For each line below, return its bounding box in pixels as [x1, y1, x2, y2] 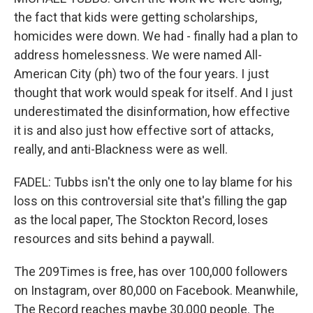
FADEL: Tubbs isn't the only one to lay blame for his [14, 175, 293, 189]
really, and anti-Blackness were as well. [14, 142, 228, 156]
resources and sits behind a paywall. [14, 231, 214, 246]
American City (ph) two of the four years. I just [14, 66, 269, 81]
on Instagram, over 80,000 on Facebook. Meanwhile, [14, 283, 298, 298]
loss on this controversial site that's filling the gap [14, 194, 287, 208]
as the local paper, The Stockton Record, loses [14, 212, 268, 227]
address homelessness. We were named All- [14, 48, 262, 62]
